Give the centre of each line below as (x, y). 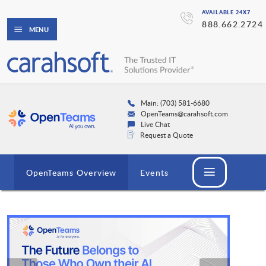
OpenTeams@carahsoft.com (184, 114)
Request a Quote (166, 135)
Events (154, 173)
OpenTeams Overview (72, 173)
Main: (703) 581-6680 (175, 103)
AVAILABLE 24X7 (226, 12)
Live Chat (155, 124)
